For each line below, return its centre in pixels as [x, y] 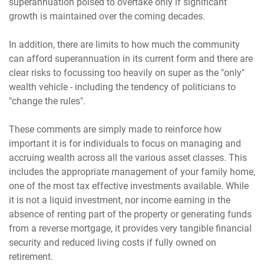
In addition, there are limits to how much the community [125, 44]
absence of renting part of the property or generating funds [131, 214]
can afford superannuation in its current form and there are [131, 58]
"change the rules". [47, 101]
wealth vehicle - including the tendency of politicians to [123, 87]
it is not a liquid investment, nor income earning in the [120, 200]
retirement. [31, 256]
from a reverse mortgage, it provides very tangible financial [131, 228]
